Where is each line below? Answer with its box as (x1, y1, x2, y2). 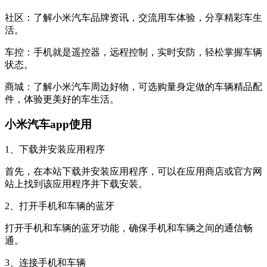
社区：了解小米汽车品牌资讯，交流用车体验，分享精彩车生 (5, 12, 262, 23)
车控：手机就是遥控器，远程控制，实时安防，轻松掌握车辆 (5, 46, 262, 57)
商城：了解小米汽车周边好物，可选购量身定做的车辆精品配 (5, 81, 262, 92)
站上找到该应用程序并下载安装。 (5, 179, 148, 190)
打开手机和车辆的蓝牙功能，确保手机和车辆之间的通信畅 (5, 223, 253, 234)
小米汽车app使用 (5, 118, 92, 131)
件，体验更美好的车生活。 (5, 94, 119, 104)
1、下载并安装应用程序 (5, 144, 105, 155)
